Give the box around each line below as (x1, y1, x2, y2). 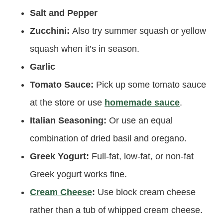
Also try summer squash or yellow (72, 26, 206, 36)
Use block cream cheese (98, 187, 196, 197)
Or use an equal (109, 115, 173, 125)
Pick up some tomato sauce (94, 80, 206, 90)
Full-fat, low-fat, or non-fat (92, 151, 194, 161)
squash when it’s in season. (30, 44, 139, 54)
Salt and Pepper (30, 8, 98, 18)
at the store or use (30, 98, 105, 108)
